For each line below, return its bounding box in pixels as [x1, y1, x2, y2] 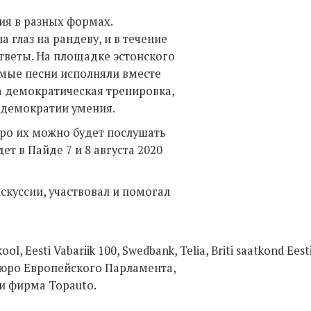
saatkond [236, 243, 284, 258]
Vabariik [53, 243, 95, 258]
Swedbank [122, 243, 174, 258]
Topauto [49, 278, 94, 293]
